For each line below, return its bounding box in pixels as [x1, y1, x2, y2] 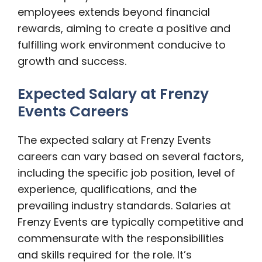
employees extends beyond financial [18, 5, 210, 19]
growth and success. [18, 54, 126, 68]
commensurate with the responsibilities [18, 231, 224, 246]
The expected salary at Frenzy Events [18, 133, 211, 147]
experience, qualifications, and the [18, 182, 196, 196]
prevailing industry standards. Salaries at [18, 198, 231, 213]
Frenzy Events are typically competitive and [18, 215, 243, 229]
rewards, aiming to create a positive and [18, 21, 230, 36]
